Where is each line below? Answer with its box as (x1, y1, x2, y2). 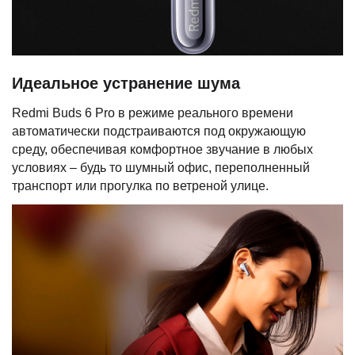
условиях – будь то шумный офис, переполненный (12, 160, 310, 174)
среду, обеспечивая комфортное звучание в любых (12, 142, 313, 156)
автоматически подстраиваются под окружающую (12, 124, 306, 138)
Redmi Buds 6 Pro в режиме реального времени (12, 105, 293, 120)
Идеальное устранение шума (12, 74, 240, 92)
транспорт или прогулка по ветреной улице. (12, 178, 269, 193)
